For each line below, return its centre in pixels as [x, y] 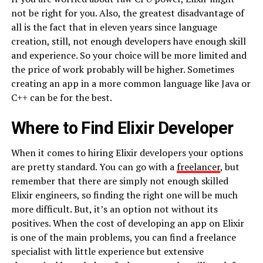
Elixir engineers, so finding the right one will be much [124, 195]
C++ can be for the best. [61, 97]
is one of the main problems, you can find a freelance [123, 237]
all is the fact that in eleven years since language [114, 27]
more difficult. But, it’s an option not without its [114, 209]
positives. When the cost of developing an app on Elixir [127, 223]
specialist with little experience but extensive [107, 251]
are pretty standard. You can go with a [94, 166]
